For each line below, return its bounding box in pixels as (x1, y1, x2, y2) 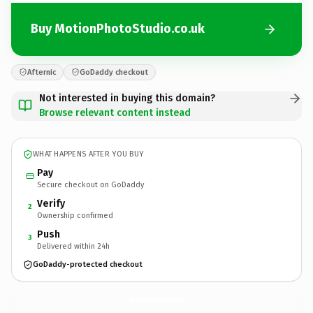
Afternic (27, 67, 56, 77)
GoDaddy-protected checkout (33, 260, 143, 269)
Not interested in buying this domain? (39, 92, 215, 104)
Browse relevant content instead (39, 106, 191, 119)
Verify (37, 197, 65, 210)
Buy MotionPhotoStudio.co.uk (31, 21, 205, 36)
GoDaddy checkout (80, 67, 148, 77)
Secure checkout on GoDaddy (37, 180, 144, 189)
